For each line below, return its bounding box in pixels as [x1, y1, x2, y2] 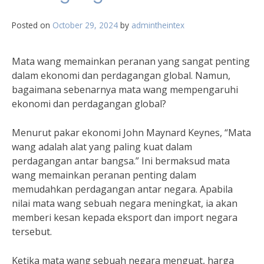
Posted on [12, 19, 52, 31]
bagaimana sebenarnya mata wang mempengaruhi [12, 83, 238, 96]
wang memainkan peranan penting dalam [12, 169, 196, 181]
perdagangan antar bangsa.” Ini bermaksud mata [12, 154, 230, 167]
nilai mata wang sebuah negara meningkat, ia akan [12, 197, 237, 210]
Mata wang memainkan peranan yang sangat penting [12, 55, 250, 68]
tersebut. [12, 225, 52, 238]
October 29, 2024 [52, 19, 118, 31]
